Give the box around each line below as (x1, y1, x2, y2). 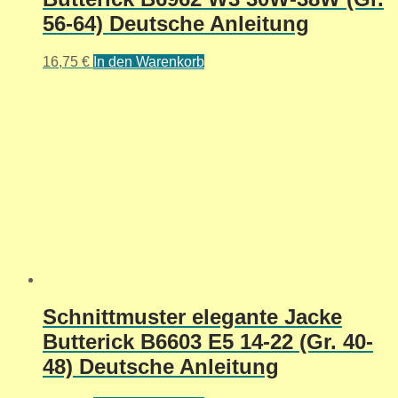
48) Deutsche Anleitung (43, 354, 279, 379)
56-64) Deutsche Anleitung (43, 11, 309, 36)
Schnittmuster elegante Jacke (43, 305, 342, 330)
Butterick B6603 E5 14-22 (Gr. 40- (43, 330, 373, 354)
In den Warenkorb (93, 53, 204, 69)
